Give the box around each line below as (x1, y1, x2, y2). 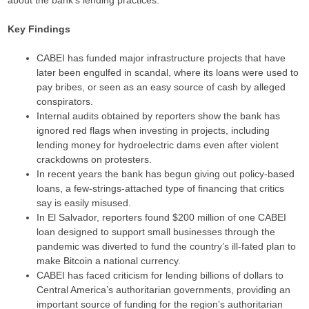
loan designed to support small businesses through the (37, 226, 276, 238)
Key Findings (8, 23, 71, 35)
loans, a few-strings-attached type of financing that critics (37, 183, 285, 195)
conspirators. (37, 96, 94, 108)
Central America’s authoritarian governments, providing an (37, 284, 291, 296)
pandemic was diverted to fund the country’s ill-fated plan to (37, 241, 297, 252)
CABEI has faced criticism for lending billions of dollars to (37, 270, 284, 281)
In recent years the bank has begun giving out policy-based (37, 168, 295, 180)
